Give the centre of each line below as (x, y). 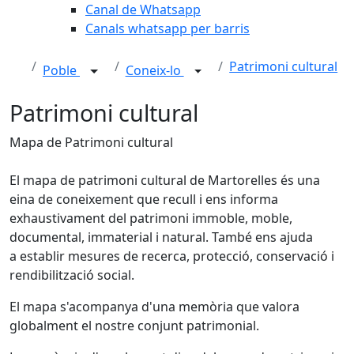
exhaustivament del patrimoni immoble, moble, (151, 218)
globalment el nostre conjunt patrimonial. (134, 326)
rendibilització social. (72, 275)
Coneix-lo (154, 71)
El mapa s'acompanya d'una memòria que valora (154, 307)
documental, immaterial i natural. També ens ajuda (161, 237)
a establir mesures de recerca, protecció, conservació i (172, 256)
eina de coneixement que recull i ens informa (144, 199)
